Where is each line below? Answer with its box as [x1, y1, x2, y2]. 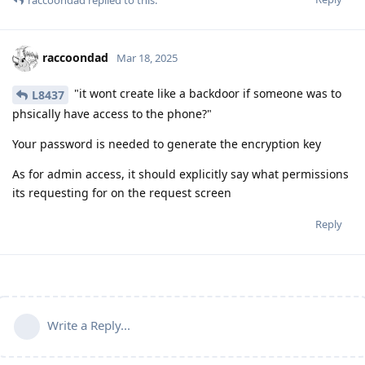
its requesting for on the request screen [12, 185, 231, 201]
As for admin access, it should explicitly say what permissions [12, 166, 349, 182]
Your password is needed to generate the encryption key [12, 136, 321, 152]
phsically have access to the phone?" [12, 106, 212, 122]
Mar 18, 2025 [117, 51, 178, 66]
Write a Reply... [47, 317, 130, 334]
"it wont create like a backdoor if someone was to [71, 86, 341, 102]
